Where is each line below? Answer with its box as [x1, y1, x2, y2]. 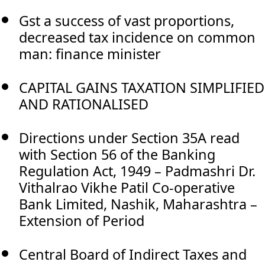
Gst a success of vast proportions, [19, 11, 234, 30]
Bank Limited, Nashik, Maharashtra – [19, 194, 257, 214]
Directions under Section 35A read [19, 128, 240, 147]
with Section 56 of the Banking [19, 144, 215, 164]
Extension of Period [19, 211, 144, 230]
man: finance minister [19, 44, 161, 63]
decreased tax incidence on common [19, 27, 256, 47]
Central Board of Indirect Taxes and [19, 244, 247, 264]
